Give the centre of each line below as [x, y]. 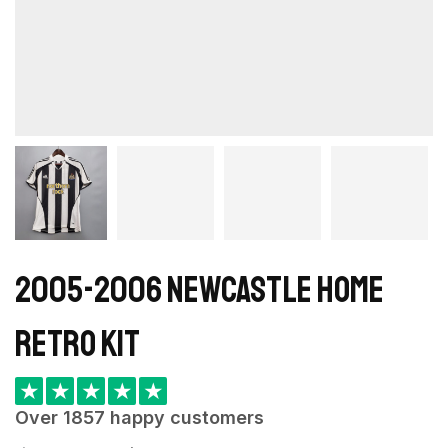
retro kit [77, 345]
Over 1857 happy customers [139, 418]
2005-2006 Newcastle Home [199, 291]
